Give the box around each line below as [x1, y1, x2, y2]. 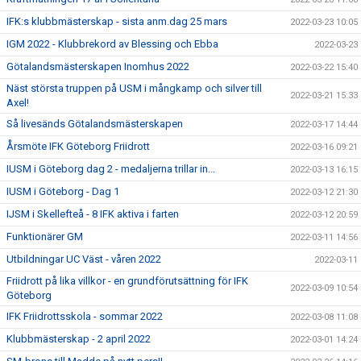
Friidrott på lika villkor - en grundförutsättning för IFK [6, 275, 248, 287]
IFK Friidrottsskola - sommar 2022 [6, 310, 163, 322]
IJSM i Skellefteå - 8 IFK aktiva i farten [6, 208, 179, 220]
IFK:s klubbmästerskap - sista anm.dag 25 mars [6, 15, 227, 27]
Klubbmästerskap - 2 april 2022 [6, 333, 151, 345]
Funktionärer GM [6, 230, 83, 243]
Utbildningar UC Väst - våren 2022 [6, 253, 161, 265]
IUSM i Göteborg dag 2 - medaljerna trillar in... [6, 163, 215, 175]
